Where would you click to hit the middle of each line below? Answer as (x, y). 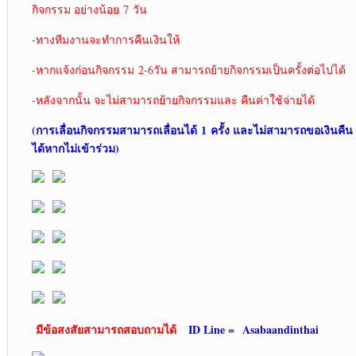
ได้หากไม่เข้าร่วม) (75, 149)
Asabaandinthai (280, 330)
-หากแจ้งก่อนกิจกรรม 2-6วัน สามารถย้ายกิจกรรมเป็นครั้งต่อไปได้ (188, 70)
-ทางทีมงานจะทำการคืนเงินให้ (105, 40)
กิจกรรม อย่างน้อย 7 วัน (91, 10)
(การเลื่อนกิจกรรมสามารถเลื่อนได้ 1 (121, 130)
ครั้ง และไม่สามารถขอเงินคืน (281, 130)
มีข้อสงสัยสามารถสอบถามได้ (106, 330)
